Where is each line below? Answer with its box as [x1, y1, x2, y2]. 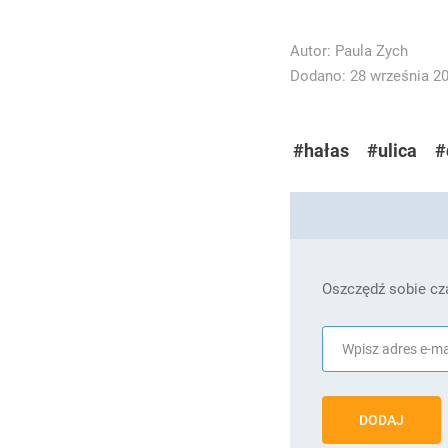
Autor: [289, 41, 335, 61]
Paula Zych [334, 41, 408, 61]
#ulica [366, 139, 417, 163]
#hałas [292, 139, 349, 163]
